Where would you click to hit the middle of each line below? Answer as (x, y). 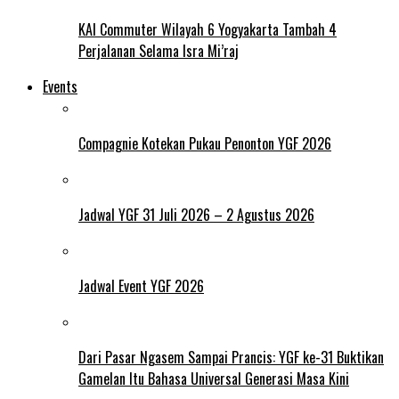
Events (60, 87)
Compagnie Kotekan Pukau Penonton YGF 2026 (205, 144)
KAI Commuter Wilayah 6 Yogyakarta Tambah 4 (208, 30)
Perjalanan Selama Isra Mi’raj (159, 51)
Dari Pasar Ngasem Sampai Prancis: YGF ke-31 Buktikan (231, 358)
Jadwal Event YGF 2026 (141, 286)
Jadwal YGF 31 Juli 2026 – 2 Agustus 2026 (196, 215)
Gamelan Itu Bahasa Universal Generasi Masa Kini (214, 379)
